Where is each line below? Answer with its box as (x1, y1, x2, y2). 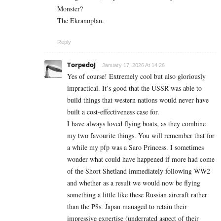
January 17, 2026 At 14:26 (102, 62, 165, 68)
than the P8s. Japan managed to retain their (67, 201, 187, 211)
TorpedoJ (67, 60, 96, 69)
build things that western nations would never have (67, 95, 209, 105)
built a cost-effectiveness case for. (67, 107, 159, 116)
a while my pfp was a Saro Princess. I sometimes (67, 142, 204, 152)
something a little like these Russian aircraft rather (67, 189, 207, 199)
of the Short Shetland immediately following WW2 (67, 166, 210, 176)
